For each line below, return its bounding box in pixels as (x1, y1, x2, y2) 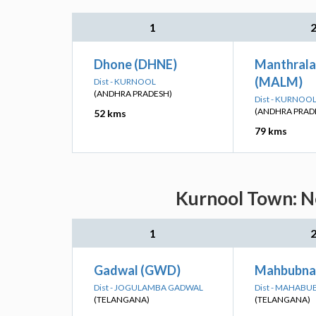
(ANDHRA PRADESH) (94, 88, 172, 99)
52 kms (94, 107, 126, 119)
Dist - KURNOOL (94, 76, 156, 87)
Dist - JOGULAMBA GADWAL (94, 282, 203, 293)
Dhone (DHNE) (94, 56, 177, 72)
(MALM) (255, 74, 303, 90)
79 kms (255, 125, 287, 137)
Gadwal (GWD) (94, 262, 181, 278)
